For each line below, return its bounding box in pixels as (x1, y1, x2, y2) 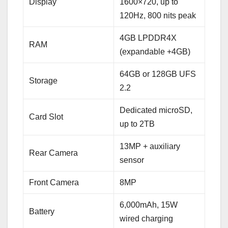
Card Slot (29, 112, 64, 122)
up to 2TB (120, 120, 155, 129)
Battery (29, 207, 55, 216)
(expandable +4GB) (120, 47, 191, 56)
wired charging (120, 214, 174, 223)
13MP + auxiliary (120, 142, 181, 151)
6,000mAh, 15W (120, 201, 178, 210)
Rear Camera (29, 149, 78, 158)
